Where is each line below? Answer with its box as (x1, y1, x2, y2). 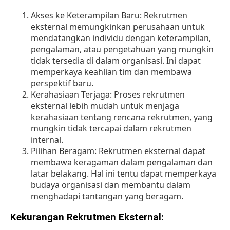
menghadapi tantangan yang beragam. (31, 190, 185, 202)
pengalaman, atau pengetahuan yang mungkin (31, 44, 214, 55)
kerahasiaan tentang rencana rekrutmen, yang (31, 111, 213, 123)
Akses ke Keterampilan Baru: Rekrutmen (31, 10, 187, 22)
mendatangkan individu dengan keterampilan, (31, 32, 211, 44)
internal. (31, 134, 63, 146)
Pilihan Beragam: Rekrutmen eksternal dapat (31, 145, 205, 157)
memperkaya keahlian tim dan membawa (31, 66, 192, 78)
